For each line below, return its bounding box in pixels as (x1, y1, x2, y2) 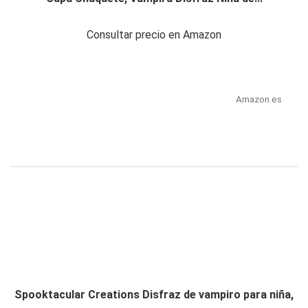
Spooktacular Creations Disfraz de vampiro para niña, (14, 288, 294, 302)
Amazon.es (235, 93, 282, 105)
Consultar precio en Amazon (87, 28, 221, 42)
